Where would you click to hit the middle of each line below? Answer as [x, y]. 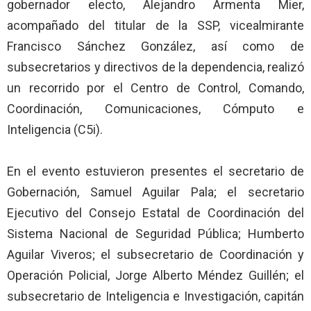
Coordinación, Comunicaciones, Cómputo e [155, 108]
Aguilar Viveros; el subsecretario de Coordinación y [155, 254]
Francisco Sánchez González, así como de [155, 46]
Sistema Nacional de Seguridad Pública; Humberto [155, 233]
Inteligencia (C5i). [55, 129]
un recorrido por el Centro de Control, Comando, [155, 87]
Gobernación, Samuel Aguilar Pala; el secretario [155, 192]
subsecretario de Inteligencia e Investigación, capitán [155, 296]
